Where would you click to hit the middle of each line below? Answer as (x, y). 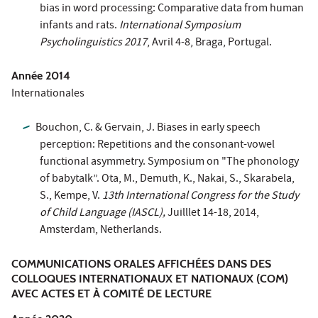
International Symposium (180, 26)
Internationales (48, 94)
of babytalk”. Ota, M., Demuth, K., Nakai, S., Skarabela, (167, 179)
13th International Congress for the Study (201, 196)
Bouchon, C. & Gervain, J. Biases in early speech (148, 128)
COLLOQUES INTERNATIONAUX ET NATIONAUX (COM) (150, 278)
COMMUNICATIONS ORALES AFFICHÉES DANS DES (141, 263)
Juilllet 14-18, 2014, (213, 213)
